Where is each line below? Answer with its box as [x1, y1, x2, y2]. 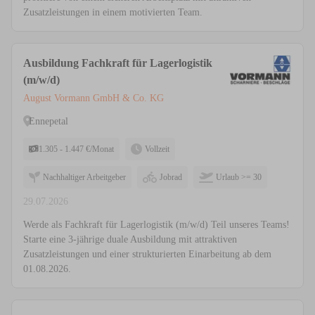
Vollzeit [145, 144, 169, 155]
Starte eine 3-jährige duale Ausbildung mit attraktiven [23, 234, 237, 245]
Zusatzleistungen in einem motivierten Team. [23, 7, 202, 18]
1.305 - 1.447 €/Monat [39, 144, 114, 155]
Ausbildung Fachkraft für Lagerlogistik [23, 57, 212, 70]
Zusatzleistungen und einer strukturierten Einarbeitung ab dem [23, 249, 271, 260]
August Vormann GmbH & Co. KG [23, 93, 164, 104]
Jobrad [160, 172, 182, 183]
